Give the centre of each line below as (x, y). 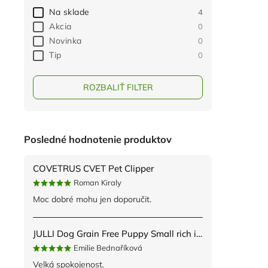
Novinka (66, 41)
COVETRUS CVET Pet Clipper (93, 169)
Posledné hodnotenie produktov (98, 139)
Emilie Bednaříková (108, 248)
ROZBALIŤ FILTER (118, 88)
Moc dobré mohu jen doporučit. (92, 200)
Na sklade (69, 12)
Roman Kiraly (98, 183)
